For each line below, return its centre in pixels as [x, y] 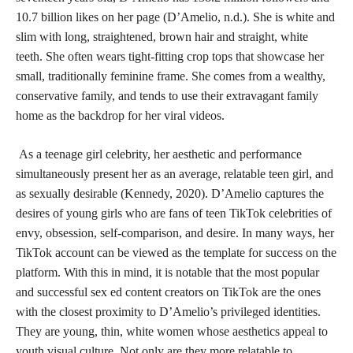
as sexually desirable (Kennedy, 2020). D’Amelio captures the [170, 193]
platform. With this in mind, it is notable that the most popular [167, 272]
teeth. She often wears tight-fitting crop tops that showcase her [170, 56]
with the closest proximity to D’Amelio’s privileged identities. [168, 312]
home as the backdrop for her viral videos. [120, 115]
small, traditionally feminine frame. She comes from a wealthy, [171, 76]
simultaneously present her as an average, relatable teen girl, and [175, 174]
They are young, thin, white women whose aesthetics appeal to [172, 331]
